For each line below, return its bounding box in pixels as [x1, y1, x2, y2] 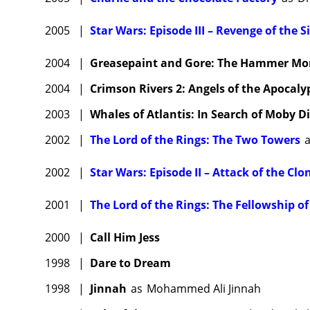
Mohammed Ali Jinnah [147, 281, 261, 297]
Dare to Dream [90, 255, 171, 271]
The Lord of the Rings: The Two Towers [90, 132, 300, 148]
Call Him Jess [90, 230, 160, 246]
